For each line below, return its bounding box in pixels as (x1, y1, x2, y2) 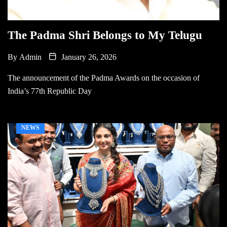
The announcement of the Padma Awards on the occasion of (8, 73, 200, 82)
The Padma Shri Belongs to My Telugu (8, 28, 202, 42)
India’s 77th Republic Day (8, 86, 92, 95)
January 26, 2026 (59, 52, 117, 61)
